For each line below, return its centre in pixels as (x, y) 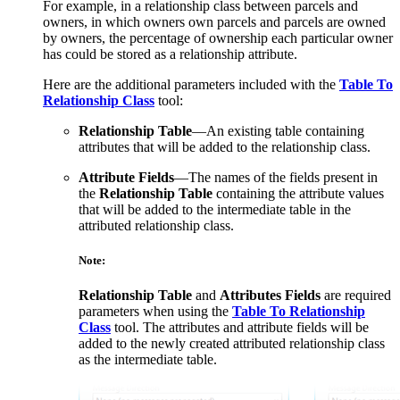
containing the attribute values (298, 193)
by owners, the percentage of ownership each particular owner (218, 37)
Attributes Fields (270, 295)
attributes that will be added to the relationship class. (225, 146)
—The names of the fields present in (276, 177)
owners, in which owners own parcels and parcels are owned (214, 21)
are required (356, 295)
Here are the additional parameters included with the (191, 84)
